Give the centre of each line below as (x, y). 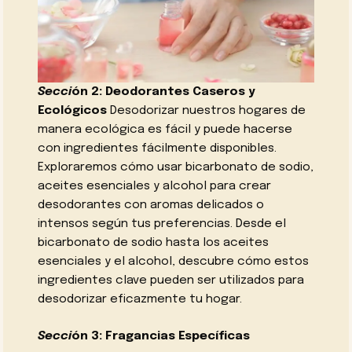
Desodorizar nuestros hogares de (207, 111)
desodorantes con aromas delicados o (151, 205)
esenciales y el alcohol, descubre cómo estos (174, 262)
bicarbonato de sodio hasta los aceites (154, 243)
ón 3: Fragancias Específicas (161, 337)
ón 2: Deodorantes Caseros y (164, 92)
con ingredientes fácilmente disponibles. (158, 149)
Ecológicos (73, 111)
